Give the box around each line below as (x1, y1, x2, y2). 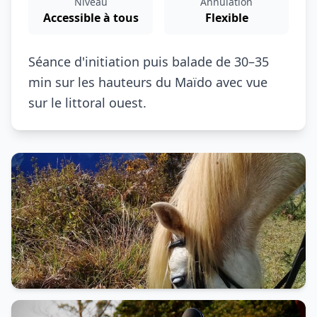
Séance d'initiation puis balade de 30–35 (28, 53, 269, 70)
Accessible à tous (42, 10, 139, 25)
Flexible (204, 10, 248, 25)
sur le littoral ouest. (28, 94, 146, 111)
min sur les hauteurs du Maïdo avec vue (28, 74, 267, 91)
